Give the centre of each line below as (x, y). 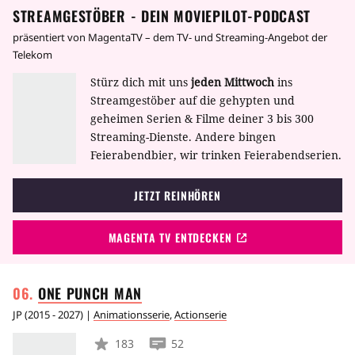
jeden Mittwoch (233, 82)
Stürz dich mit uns (141, 82)
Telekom (32, 54)
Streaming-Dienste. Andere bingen (183, 136)
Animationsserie (132, 314)
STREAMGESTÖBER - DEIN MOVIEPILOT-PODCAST (162, 15)
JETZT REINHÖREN (177, 195)
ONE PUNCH (76, 293)
